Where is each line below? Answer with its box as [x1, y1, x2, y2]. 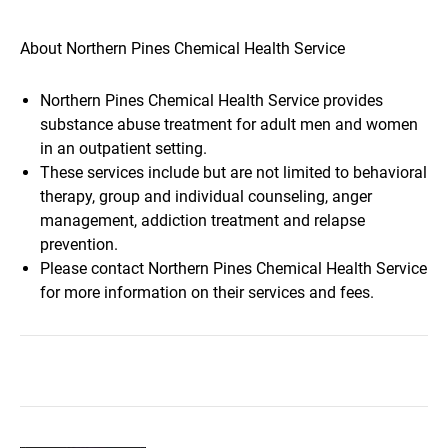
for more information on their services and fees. [40, 283, 374, 302]
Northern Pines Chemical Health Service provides [40, 91, 383, 110]
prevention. [40, 235, 118, 254]
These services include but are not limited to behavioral [40, 163, 427, 182]
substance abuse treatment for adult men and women [40, 115, 418, 134]
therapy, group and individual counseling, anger [40, 187, 372, 206]
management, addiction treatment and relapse [40, 211, 365, 230]
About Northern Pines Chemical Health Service [20, 39, 345, 58]
